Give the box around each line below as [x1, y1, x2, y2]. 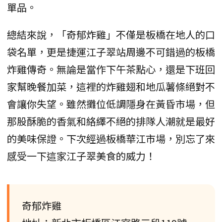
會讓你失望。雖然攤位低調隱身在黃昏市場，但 [7, 97, 215, 111]
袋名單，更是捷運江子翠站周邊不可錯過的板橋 [7, 45, 215, 59]
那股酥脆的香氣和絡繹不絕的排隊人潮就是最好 [7, 114, 215, 129]
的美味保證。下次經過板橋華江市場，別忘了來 [7, 131, 215, 146]
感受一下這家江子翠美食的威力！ [7, 149, 156, 164]
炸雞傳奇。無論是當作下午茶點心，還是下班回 [7, 62, 215, 77]
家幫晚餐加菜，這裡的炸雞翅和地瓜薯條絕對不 [7, 79, 215, 94]
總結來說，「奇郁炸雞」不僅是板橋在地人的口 [7, 27, 215, 42]
